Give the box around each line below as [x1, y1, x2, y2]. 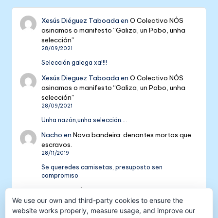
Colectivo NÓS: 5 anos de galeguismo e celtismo [41, 186, 195, 196]
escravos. [41, 140, 73, 149]
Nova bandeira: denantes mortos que [73, 130, 192, 140]
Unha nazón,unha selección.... [41, 116, 127, 124]
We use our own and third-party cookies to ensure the [12, 196, 183, 204]
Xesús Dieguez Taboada [41, 73, 120, 82]
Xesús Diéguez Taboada [41, 16, 120, 25]
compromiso [41, 172, 79, 180]
